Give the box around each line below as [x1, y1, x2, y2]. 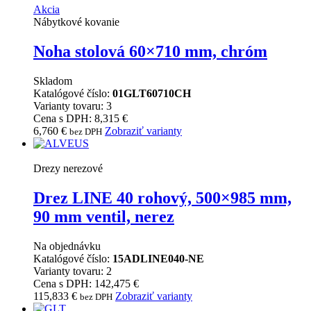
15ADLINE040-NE [112, 253, 204, 264]
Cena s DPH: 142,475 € [33, 278, 139, 289]
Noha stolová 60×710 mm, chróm [33, 42, 267, 61]
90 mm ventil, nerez [33, 208, 174, 226]
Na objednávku [33, 240, 101, 252]
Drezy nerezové [33, 162, 103, 175]
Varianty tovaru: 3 [33, 100, 112, 112]
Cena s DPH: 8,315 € [33, 112, 128, 125]
